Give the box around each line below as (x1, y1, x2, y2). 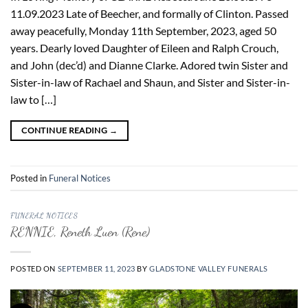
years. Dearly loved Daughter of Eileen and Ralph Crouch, (10, 41, 278, 55)
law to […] (10, 93, 56, 107)
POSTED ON (10, 264, 58, 274)
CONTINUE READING (21, 125, 109, 136)
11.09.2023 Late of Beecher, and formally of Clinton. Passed (10, 7, 289, 21)
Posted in (10, 172, 49, 184)
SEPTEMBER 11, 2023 (57, 264, 135, 274)
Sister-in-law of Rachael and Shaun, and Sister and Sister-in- (10, 76, 290, 89)
